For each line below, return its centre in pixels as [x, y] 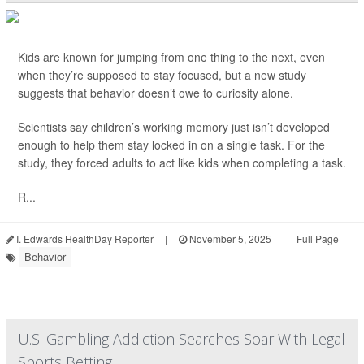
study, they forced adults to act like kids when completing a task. [182, 163]
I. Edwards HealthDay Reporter [84, 239]
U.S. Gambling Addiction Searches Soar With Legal [182, 339]
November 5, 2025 [229, 239]
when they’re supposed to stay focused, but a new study [162, 75]
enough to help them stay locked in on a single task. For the [171, 145]
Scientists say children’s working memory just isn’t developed [174, 127]
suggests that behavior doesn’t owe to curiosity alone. [156, 93]
